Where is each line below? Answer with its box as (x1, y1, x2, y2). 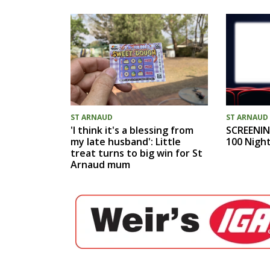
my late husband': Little (71, 134, 181, 148)
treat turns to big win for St (71, 146, 202, 160)
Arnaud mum (71, 157, 130, 171)
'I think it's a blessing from (71, 123, 193, 137)
